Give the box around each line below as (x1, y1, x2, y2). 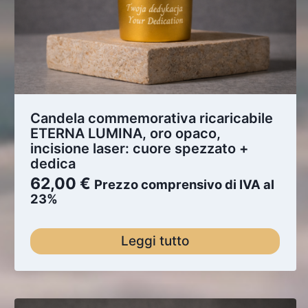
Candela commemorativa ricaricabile (30, 109, 274, 126)
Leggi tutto (121, 233, 190, 249)
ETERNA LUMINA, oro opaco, (30, 124, 221, 142)
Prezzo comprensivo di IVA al (94, 176, 275, 192)
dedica (30, 155, 76, 172)
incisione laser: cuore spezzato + (30, 140, 249, 157)
